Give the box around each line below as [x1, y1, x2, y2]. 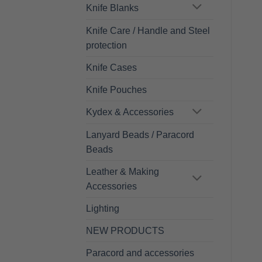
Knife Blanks [86, 2, 139, 13]
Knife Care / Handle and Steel [86, 25, 210, 36]
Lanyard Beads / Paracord [86, 130, 194, 140]
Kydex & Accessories [86, 107, 174, 118]
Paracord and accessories [86, 248, 194, 258]
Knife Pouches [86, 84, 147, 95]
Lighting [86, 204, 119, 214]
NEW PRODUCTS [86, 226, 164, 236]
